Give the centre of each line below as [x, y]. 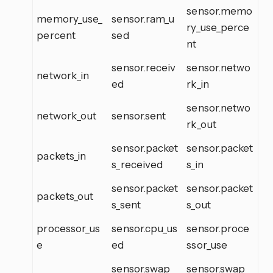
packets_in [62, 155]
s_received [137, 164]
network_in [63, 75]
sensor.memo [220, 10]
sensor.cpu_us [145, 228]
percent [56, 35]
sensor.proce [218, 228]
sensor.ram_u [143, 18]
